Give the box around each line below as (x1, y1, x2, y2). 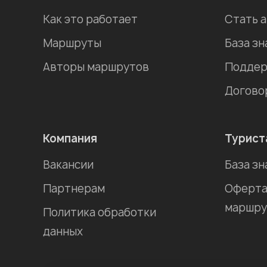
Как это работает (43, 12, 138, 27)
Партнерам (43, 181, 105, 197)
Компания (43, 131, 97, 147)
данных (43, 224, 83, 240)
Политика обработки (43, 205, 156, 221)
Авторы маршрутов (43, 60, 149, 75)
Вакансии (43, 157, 94, 173)
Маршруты (43, 36, 101, 51)
